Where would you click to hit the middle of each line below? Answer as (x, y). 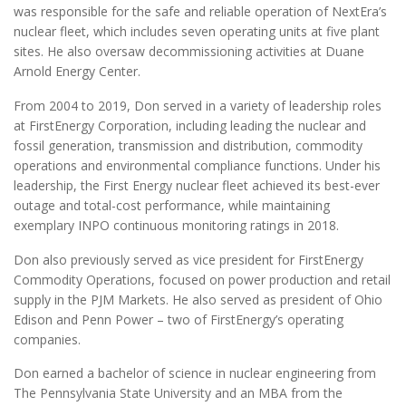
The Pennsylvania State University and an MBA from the (178, 393)
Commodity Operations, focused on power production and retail (202, 279)
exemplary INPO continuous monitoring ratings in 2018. (176, 225)
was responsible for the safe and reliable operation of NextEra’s (200, 12)
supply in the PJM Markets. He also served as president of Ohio (198, 299)
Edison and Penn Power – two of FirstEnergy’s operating (179, 319)
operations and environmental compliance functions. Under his (197, 165)
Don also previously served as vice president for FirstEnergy (188, 259)
